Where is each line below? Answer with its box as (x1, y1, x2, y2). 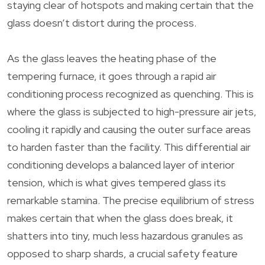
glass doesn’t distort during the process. (7, 15, 196, 30)
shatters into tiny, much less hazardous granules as (7, 228, 243, 243)
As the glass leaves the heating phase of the (7, 51, 216, 65)
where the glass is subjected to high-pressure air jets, (7, 104, 257, 118)
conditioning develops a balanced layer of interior (7, 157, 235, 172)
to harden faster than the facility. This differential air (7, 140, 251, 154)
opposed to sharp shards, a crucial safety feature (7, 246, 238, 260)
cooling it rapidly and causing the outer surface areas (7, 122, 251, 136)
